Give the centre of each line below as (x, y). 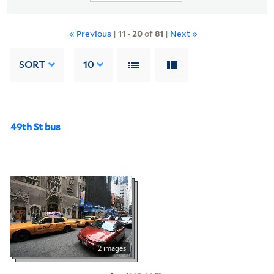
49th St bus (35, 127)
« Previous (90, 33)
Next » (184, 33)
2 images (112, 248)
